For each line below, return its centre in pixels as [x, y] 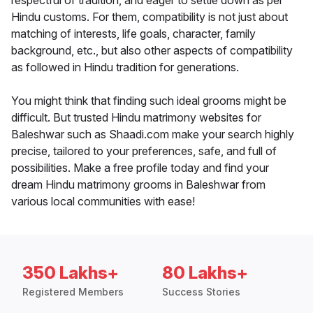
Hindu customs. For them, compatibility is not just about [150, 17]
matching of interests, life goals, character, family [133, 34]
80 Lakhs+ [205, 273]
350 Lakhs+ [71, 273]
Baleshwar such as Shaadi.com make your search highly [153, 134]
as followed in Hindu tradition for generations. [125, 67]
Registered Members [73, 292]
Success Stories [201, 292]
